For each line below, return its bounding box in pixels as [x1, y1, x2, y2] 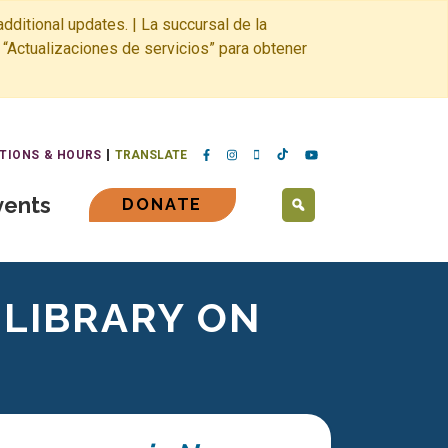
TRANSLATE [115, 148, 188, 163]
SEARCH [300, 201, 376, 221]
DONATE [122, 195, 203, 215]
